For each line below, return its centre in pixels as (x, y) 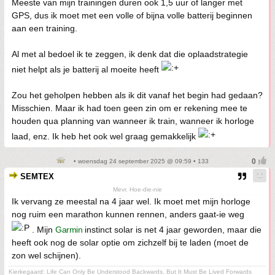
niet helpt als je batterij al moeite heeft (87, 70)
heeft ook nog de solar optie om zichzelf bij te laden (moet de (130, 243)
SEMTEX (37, 177)
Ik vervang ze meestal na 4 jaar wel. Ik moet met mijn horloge (131, 202)
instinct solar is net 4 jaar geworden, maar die (172, 230)
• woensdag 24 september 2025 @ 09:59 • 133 (140, 161)
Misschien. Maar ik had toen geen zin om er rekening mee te (130, 108)
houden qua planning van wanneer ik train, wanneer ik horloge (133, 121)
